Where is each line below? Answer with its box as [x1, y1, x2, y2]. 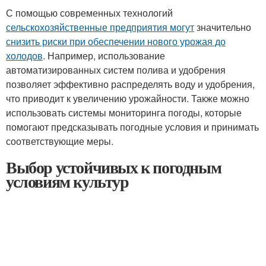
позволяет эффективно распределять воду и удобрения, [6, 77, 255, 91]
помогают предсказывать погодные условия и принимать [6, 120, 259, 134]
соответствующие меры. [6, 134, 113, 148]
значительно [194, 20, 251, 34]
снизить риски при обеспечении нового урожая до [6, 34, 226, 48]
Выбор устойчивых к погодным [6, 155, 221, 179]
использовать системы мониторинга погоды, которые [6, 106, 242, 119]
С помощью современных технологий [6, 6, 173, 20]
